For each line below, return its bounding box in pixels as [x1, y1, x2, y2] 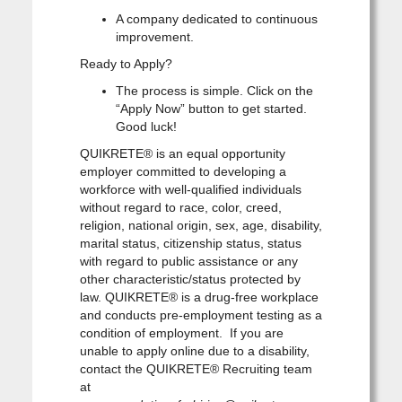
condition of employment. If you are [79, 325, 284, 340]
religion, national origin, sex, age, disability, [79, 217, 322, 232]
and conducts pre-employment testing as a [79, 307, 322, 322]
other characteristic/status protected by [79, 271, 301, 286]
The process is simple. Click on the [115, 83, 313, 98]
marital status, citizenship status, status [79, 235, 301, 250]
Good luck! [115, 118, 177, 134]
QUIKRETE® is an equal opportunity [79, 145, 285, 161]
